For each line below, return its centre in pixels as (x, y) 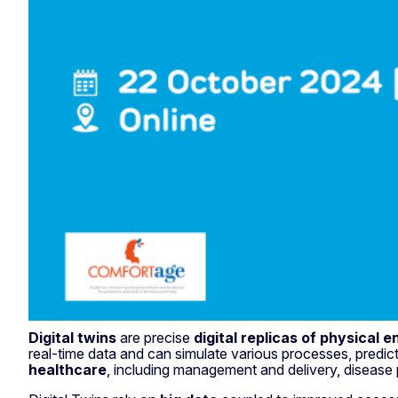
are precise (155, 337)
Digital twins (72, 337)
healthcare (68, 369)
